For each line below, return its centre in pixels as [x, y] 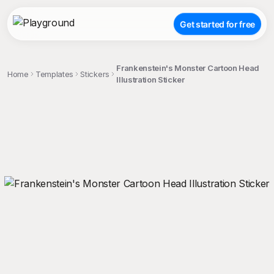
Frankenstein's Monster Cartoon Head [188, 68]
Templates [55, 74]
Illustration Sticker [150, 80]
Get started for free [217, 24]
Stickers [95, 74]
